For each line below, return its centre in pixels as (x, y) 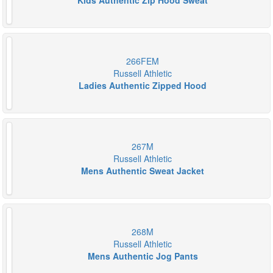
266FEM (143, 61)
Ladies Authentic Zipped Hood (143, 85)
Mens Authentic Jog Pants (143, 256)
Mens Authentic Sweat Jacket (143, 171)
